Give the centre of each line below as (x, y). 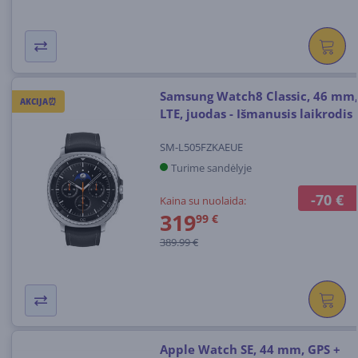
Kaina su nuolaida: (203, 201)
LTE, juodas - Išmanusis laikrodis (256, 113)
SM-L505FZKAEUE (201, 147)
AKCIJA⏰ (38, 101)
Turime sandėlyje (211, 168)
